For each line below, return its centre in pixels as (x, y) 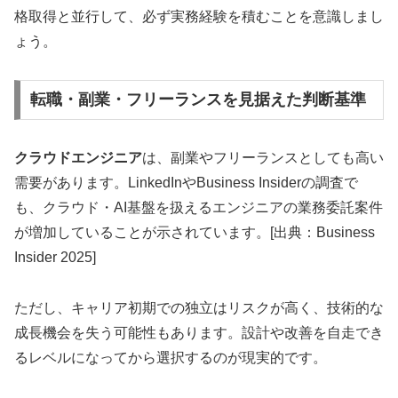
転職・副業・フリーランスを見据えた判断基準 (198, 100)
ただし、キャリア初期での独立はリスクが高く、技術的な (199, 308)
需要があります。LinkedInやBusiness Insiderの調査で (186, 183)
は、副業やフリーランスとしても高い (263, 158)
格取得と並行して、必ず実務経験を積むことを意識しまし (199, 16)
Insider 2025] (55, 258)
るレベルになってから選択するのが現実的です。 (171, 358)
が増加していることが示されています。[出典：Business (195, 233)
